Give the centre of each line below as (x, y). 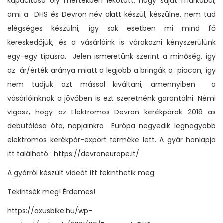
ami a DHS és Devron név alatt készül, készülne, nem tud (111, 14)
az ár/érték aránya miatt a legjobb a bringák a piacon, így (111, 70)
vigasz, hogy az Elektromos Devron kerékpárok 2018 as (111, 112)
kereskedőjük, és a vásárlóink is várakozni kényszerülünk (111, 42)
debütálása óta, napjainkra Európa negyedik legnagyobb (111, 126)
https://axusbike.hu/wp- (50, 210)
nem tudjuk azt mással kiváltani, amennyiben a (111, 84)
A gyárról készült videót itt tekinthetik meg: (82, 172)
